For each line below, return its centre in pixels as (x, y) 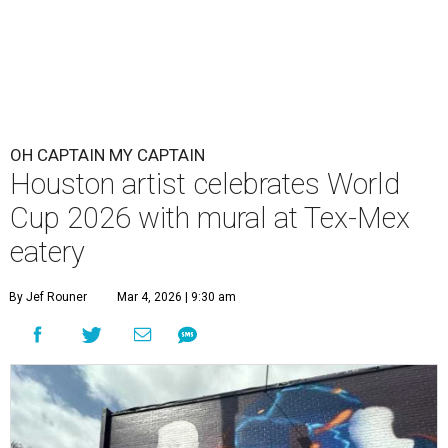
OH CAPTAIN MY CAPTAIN (107, 155)
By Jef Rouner (48, 297)
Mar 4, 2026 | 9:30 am (176, 297)
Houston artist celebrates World (205, 184)
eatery (47, 252)
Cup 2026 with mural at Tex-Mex (210, 218)
